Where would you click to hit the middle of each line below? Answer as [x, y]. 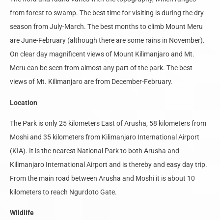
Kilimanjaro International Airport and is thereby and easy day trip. [109, 165]
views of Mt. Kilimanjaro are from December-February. [91, 82]
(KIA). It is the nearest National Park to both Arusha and [95, 151]
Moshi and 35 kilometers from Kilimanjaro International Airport [105, 137]
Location [24, 102]
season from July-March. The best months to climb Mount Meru [106, 27]
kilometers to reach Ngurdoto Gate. [63, 192]
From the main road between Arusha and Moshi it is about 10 [102, 179]
